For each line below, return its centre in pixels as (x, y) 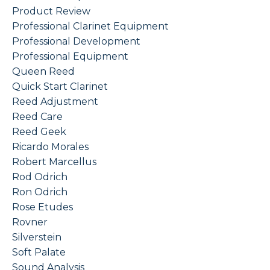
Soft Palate (39, 252)
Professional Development (76, 41)
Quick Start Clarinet (60, 86)
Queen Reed (43, 71)
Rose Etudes (42, 207)
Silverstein (37, 237)
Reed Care (37, 116)
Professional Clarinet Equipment (90, 26)
